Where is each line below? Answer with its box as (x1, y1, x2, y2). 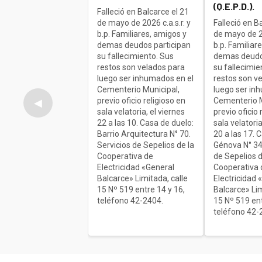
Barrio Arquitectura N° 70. (97, 129, 191, 139)
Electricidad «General (97, 163, 175, 173)
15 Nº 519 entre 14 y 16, (97, 185, 185, 195)
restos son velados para (97, 63, 185, 73)
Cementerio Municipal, (97, 85, 180, 95)
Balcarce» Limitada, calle (97, 174, 188, 184)
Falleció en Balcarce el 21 (97, 7, 189, 17)
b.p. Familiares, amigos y (97, 29, 187, 39)
